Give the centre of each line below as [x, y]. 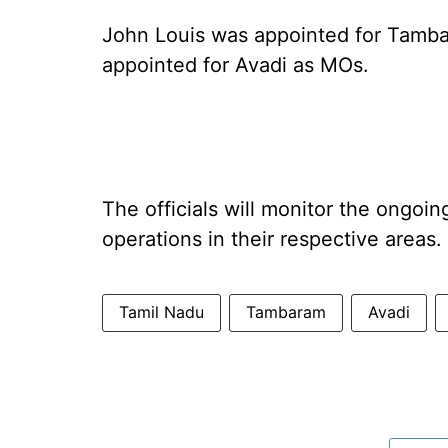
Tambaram [286, 312]
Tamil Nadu [161, 312]
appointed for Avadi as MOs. [235, 65]
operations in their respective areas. [272, 239]
